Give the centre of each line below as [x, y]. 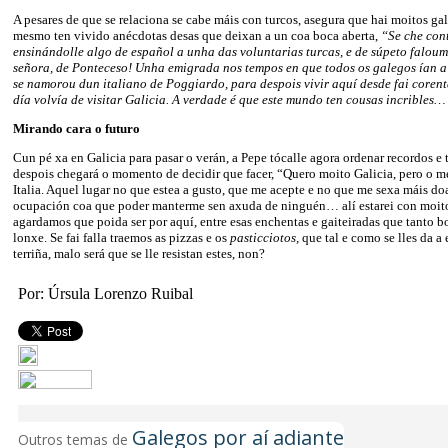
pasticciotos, [266, 237]
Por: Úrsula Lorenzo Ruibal [105, 293]
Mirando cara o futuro [76, 128]
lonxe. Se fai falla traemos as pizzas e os [121, 237]
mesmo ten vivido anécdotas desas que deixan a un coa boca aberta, [197, 35]
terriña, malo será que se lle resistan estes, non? [139, 253]
